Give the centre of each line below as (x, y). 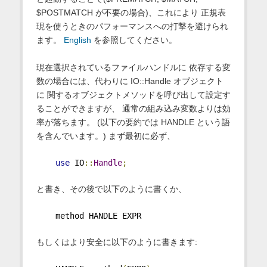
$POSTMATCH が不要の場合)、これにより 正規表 (131, 12)
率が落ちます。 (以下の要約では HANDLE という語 (133, 122)
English (77, 40)
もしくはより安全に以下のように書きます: (117, 242)
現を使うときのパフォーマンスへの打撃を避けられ (132, 26)
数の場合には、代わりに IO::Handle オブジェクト (130, 81)
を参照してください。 (134, 40)
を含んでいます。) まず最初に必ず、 (105, 136)
